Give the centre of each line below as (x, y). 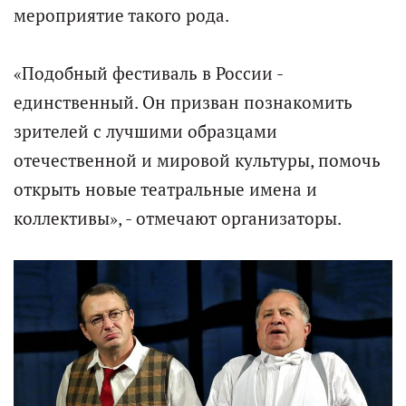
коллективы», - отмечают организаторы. (178, 219)
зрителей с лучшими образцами (145, 132)
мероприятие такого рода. (121, 16)
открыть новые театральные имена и (165, 190)
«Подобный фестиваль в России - (148, 74)
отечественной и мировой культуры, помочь (197, 161)
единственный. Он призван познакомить (183, 103)
